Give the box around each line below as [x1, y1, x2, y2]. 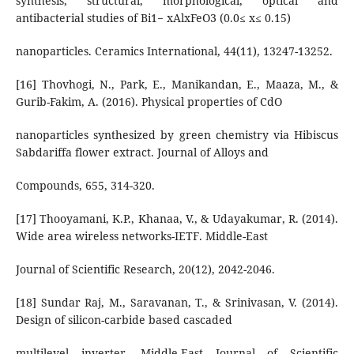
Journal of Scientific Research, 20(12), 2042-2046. [15, 261, 275, 277]
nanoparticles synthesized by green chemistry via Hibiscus [15, 126, 339, 142]
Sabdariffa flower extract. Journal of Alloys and [15, 144, 269, 160]
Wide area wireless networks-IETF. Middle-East [15, 228, 268, 243]
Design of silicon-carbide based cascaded [15, 311, 232, 327]
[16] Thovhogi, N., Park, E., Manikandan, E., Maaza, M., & [15, 76, 339, 92]
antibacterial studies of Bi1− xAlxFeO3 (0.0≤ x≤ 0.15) [15, 9, 291, 25]
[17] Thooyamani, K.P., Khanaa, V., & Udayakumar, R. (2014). [15, 210, 339, 226]
